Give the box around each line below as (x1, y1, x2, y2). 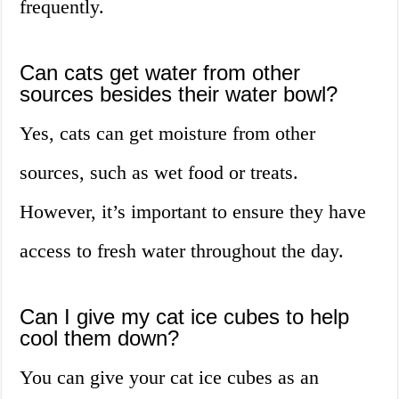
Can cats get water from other (20, 61, 301, 85)
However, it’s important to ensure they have (20, 200, 367, 224)
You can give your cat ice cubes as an (20, 366, 320, 389)
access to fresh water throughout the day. (20, 240, 345, 263)
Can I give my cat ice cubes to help (20, 305, 350, 330)
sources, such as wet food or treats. (20, 161, 299, 184)
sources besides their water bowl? (20, 82, 338, 107)
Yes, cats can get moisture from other (20, 122, 316, 145)
